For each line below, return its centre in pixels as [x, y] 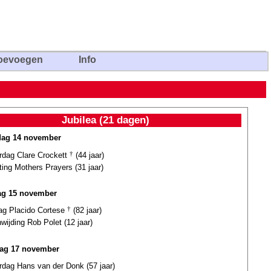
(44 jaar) [89, 155]
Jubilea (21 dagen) [105, 120]
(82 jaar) [86, 211]
